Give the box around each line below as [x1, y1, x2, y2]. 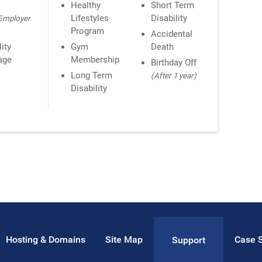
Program [71, 25, 105, 36]
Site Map [105, 234, 143, 246]
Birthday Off [151, 57, 197, 68]
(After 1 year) [151, 71, 197, 80]
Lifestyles [71, 12, 109, 23]
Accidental [151, 28, 193, 39]
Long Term [71, 70, 113, 81]
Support [172, 235, 205, 246]
